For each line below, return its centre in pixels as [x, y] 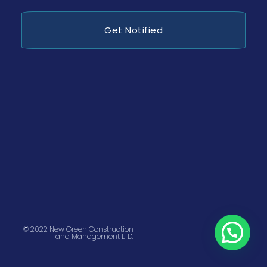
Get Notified [133, 30]
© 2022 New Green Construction [78, 229]
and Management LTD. [94, 237]
